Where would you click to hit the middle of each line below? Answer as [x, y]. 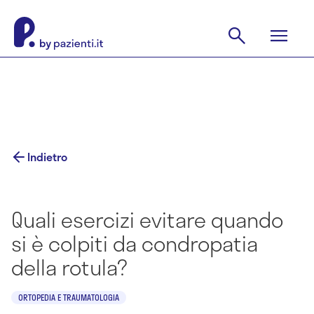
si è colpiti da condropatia [135, 243]
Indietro [47, 157]
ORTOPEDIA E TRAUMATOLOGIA [69, 297]
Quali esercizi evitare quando [147, 219]
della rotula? [69, 267]
